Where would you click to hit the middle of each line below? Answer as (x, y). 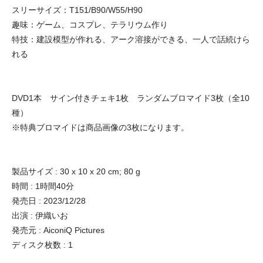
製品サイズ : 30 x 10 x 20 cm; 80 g (76, 171)
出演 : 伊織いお (40, 215)
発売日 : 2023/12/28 (49, 200)
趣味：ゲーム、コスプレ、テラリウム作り (90, 24)
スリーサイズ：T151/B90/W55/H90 (77, 10)
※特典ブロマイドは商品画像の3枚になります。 (100, 127)
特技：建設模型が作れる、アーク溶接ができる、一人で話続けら (131, 39)
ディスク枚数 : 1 (42, 245)
